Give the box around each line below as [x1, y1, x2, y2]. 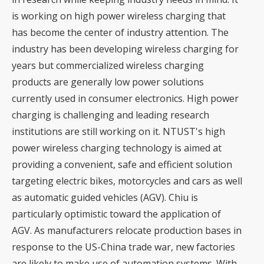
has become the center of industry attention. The [12, 25, 229, 39]
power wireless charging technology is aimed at [12, 141, 222, 154]
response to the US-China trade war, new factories [12, 240, 235, 253]
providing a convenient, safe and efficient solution [12, 157, 232, 171]
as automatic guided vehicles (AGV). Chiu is [12, 190, 198, 204]
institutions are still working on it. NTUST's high [12, 124, 225, 138]
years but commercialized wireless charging [12, 58, 204, 72]
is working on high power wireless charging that [12, 9, 226, 22]
